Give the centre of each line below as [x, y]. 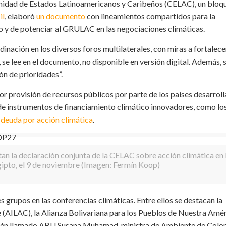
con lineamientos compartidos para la [150, 16]
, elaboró [20, 16]
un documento [61, 16]
